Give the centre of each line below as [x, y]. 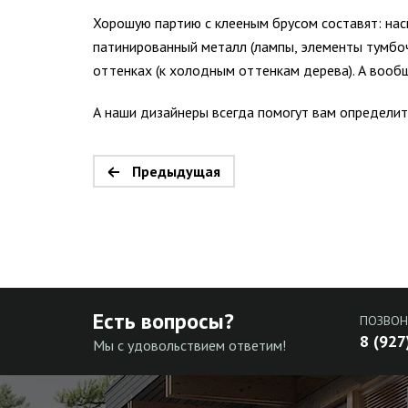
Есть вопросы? [164, 321]
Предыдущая [176, 172]
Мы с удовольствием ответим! [190, 346]
